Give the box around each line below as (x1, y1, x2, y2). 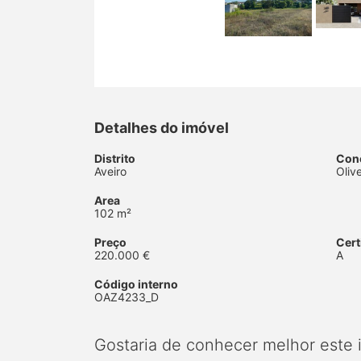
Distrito (94, 151, 135, 166)
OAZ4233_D (94, 290, 159, 305)
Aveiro (94, 164, 127, 179)
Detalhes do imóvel (94, 119, 229, 137)
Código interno (94, 277, 178, 292)
